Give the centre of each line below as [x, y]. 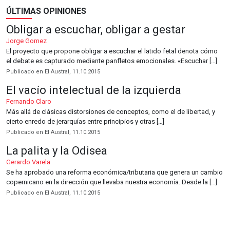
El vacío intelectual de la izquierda [94, 90]
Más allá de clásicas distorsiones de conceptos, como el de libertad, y [111, 111]
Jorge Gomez [26, 41]
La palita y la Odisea [57, 150]
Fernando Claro [29, 101]
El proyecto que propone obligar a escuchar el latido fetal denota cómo [112, 51]
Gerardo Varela [28, 162]
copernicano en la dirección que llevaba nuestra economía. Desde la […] [112, 182]
